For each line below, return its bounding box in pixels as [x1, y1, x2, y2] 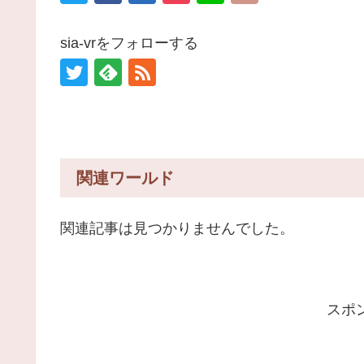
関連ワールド [76, 169, 174, 188]
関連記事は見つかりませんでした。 [60, 220, 294, 237]
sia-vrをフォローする [60, 34, 198, 51]
